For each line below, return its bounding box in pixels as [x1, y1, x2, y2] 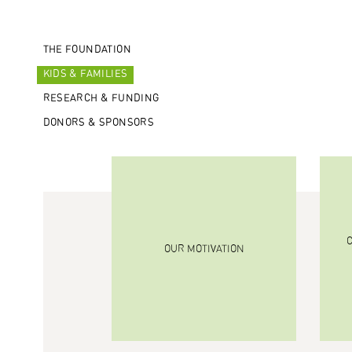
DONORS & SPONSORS [42, 118, 155, 129]
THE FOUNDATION [42, 45, 131, 56]
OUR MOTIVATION [163, 244, 244, 254]
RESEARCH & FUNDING [42, 93, 159, 104]
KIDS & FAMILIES [42, 69, 128, 80]
